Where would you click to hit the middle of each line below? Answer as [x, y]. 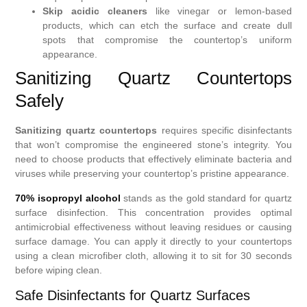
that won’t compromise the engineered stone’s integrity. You [153, 145]
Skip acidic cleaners [95, 11]
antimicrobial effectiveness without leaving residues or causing [153, 226]
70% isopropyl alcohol [68, 198]
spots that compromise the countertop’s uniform [167, 40]
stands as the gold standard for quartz [206, 198]
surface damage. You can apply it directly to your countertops [153, 241]
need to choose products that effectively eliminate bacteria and [153, 159]
